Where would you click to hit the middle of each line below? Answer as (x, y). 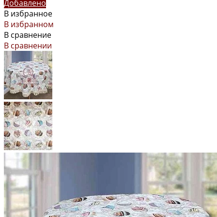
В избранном (29, 24)
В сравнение (28, 35)
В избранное (28, 13)
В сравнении (28, 45)
